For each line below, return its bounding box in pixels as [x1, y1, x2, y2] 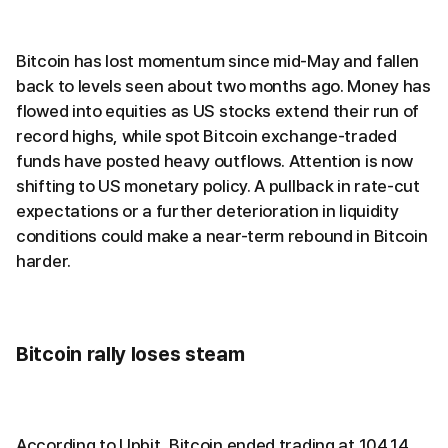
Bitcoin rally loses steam [16, 341, 245, 366]
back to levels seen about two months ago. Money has [16, 76, 431, 97]
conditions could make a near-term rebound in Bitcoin [16, 226, 428, 247]
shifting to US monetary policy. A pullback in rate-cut [16, 176, 420, 197]
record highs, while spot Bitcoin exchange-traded [16, 126, 397, 147]
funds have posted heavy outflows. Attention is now [16, 151, 414, 172]
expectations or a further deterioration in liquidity [16, 201, 399, 222]
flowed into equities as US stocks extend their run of [16, 101, 420, 122]
